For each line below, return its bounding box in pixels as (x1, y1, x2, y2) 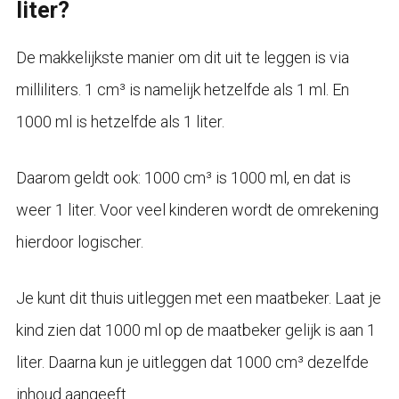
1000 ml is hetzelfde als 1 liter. (15, 111, 224, 131)
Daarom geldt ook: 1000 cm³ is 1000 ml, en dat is (15, 167, 351, 187)
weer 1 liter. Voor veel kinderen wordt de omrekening (15, 199, 379, 219)
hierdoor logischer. (15, 232, 143, 251)
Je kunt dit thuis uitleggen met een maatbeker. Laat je (15, 288, 381, 307)
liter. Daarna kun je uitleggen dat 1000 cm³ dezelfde (15, 352, 369, 371)
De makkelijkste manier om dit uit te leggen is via (15, 47, 349, 67)
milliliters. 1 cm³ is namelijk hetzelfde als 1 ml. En (15, 79, 349, 99)
